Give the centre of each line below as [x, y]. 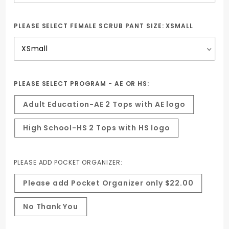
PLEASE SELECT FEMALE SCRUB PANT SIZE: [90, 26]
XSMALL [179, 26]
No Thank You [51, 207]
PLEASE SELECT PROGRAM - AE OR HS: [83, 84]
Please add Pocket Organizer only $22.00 [108, 183]
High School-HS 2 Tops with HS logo [97, 128]
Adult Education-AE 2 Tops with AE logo [104, 105]
